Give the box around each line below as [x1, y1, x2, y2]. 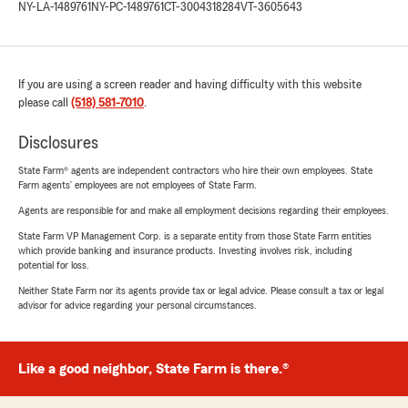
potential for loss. [18, 260, 89, 270]
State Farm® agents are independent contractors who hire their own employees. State [18, 165, 372, 176]
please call [18, 97, 71, 109]
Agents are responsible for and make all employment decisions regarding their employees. [18, 205, 389, 216]
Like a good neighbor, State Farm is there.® [18, 362, 289, 376]
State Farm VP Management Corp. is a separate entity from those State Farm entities [18, 230, 372, 241]
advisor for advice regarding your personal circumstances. [18, 300, 257, 311]
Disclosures [18, 134, 98, 152]
